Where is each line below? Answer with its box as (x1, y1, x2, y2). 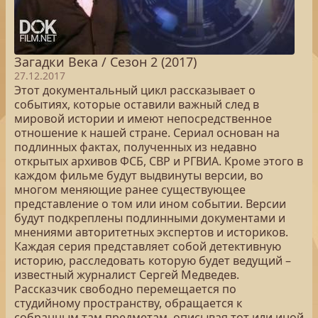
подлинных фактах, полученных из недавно (14, 139, 257, 155)
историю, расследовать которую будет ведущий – (14, 253, 291, 268)
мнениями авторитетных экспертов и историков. (14, 224, 288, 240)
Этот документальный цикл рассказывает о (14, 82, 256, 98)
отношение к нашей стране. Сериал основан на (14, 125, 280, 141)
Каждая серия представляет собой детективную (14, 238, 281, 254)
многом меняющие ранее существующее (14, 182, 246, 197)
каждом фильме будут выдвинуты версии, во (14, 168, 263, 183)
